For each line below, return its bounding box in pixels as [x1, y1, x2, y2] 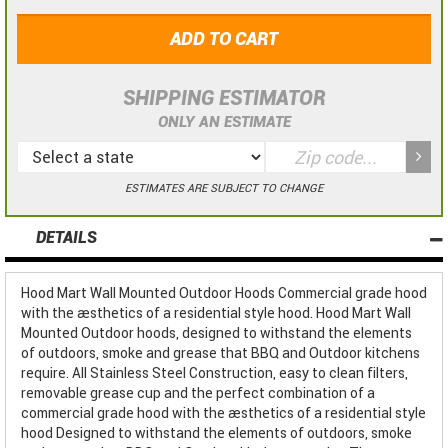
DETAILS [36, 228, 98, 248]
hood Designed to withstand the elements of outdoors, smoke [21, 425, 412, 442]
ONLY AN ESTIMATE [157, 113, 291, 132]
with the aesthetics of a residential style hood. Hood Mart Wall [21, 305, 411, 322]
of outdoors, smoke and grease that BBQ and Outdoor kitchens [21, 345, 420, 362]
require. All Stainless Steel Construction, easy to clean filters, [21, 365, 408, 382]
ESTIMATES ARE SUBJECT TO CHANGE [125, 182, 323, 196]
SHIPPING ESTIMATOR [122, 86, 326, 111]
